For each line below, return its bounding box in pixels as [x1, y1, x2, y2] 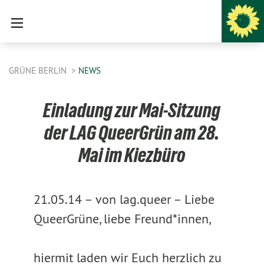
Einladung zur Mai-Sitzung [43, 99, 221, 121]
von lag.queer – [95, 191, 182, 207]
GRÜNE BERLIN [9, 65, 69, 76]
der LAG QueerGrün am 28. [44, 121, 220, 144]
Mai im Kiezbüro [78, 144, 186, 166]
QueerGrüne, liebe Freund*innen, [33, 210, 211, 227]
